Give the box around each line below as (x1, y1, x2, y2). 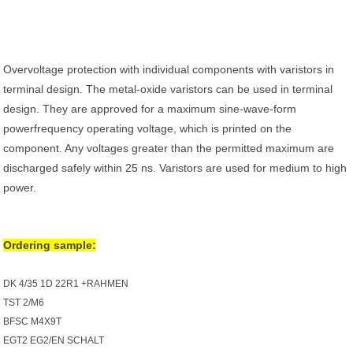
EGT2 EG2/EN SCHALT (3, 335, 105, 346)
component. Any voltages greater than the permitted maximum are (3, 142, 335, 154)
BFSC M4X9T (3, 316, 62, 327)
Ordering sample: (3, 239, 97, 251)
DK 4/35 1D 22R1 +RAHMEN (3, 278, 129, 289)
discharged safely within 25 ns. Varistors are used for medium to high (3, 162, 347, 174)
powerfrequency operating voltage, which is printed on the (3, 122, 292, 135)
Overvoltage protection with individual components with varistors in (3, 63, 335, 76)
